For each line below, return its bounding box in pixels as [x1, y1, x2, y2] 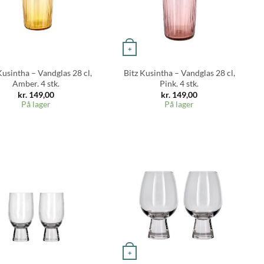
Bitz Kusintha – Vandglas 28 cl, [123, 67, 235, 78]
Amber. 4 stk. [12, 78, 60, 88]
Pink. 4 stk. [160, 78, 199, 88]
